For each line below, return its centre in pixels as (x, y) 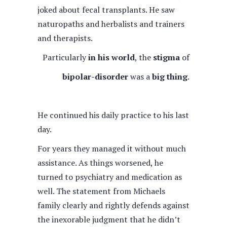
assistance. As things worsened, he (100, 163)
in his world (111, 57)
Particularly (65, 57)
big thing (170, 77)
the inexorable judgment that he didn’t (109, 219)
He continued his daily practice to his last (113, 115)
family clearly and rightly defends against (113, 205)
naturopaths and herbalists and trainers (111, 24)
